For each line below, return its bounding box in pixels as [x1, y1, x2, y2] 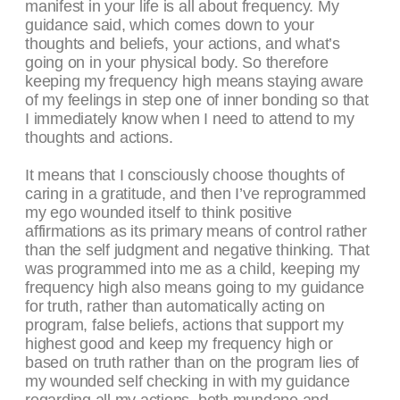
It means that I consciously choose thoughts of [25, 166, 345, 185]
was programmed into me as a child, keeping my [25, 260, 361, 279]
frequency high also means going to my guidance [25, 279, 364, 297]
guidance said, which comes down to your [25, 16, 314, 35]
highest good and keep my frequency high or [25, 335, 333, 354]
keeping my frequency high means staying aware [25, 72, 364, 91]
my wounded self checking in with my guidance [25, 372, 350, 391]
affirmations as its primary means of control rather [25, 222, 367, 241]
